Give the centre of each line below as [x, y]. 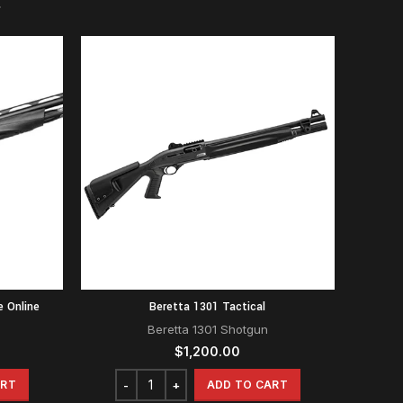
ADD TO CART [247, 384]
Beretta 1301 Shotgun [207, 329]
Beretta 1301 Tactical [208, 306]
